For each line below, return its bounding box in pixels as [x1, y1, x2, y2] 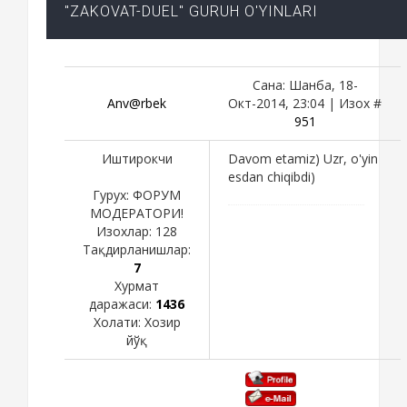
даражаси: [89, 294, 155, 313]
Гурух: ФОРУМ [93, 185, 181, 203]
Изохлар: [96, 222, 155, 240]
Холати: [93, 313, 144, 331]
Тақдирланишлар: [83, 240, 191, 258]
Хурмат [114, 276, 159, 294]
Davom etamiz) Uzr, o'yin [228, 149, 378, 167]
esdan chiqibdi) [228, 167, 315, 185]
